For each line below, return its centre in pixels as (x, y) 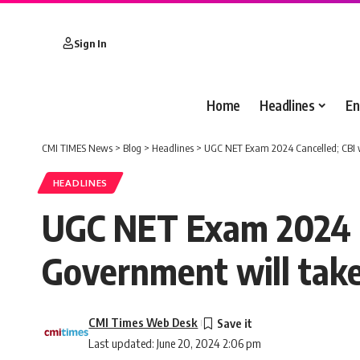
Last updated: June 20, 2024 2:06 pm (175, 344)
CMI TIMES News (77, 148)
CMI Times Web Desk (143, 323)
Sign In (90, 43)
